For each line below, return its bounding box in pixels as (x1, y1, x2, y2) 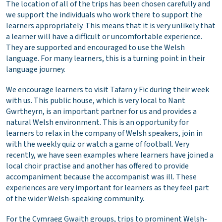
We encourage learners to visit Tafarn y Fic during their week (6, 84, 209, 95)
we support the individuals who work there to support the (6, 9, 202, 20)
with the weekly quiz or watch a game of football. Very (6, 138, 189, 150)
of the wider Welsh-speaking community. (6, 193, 144, 204)
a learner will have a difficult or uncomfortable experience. (6, 31, 202, 42)
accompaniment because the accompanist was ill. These (6, 171, 197, 182)
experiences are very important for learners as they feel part (6, 182, 209, 193)
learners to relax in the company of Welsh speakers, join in (6, 127, 203, 139)
